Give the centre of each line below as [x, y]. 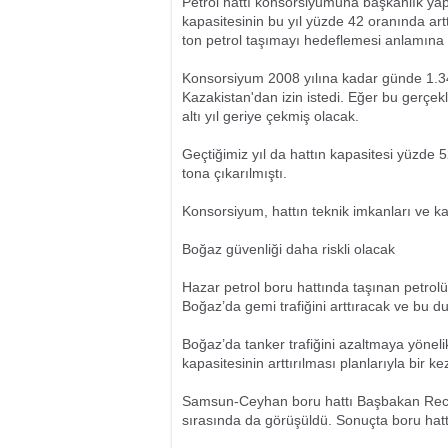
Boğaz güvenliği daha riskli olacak [288, 249]
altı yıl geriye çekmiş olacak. [270, 116]
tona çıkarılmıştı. [234, 173]
